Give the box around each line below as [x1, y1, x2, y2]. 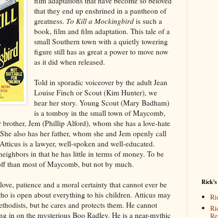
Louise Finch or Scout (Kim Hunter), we [34, 87, 158, 97]
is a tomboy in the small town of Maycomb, [34, 108, 166, 118]
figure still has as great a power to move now [34, 46, 169, 56]
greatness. [34, 16, 67, 26]
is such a [134, 16, 163, 26]
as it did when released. [34, 56, 106, 67]
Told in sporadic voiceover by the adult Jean [34, 77, 168, 87]
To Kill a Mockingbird [66, 16, 134, 26]
